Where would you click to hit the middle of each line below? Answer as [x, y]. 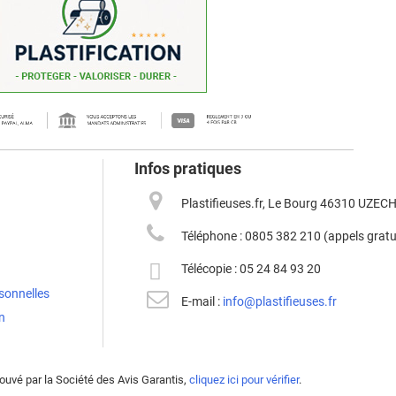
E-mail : [202, 302]
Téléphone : [213, 236]
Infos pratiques [187, 169]
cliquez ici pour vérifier [244, 380]
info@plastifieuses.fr [280, 302]
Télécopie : [211, 269]
